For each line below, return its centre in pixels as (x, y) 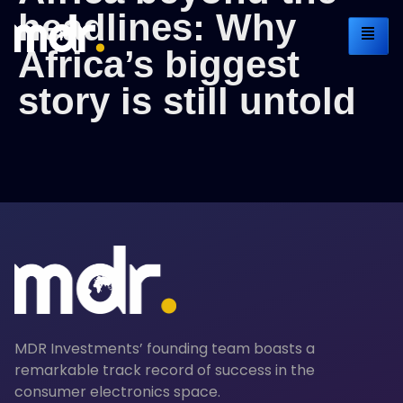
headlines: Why (157, 27)
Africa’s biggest (159, 64)
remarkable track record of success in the (165, 370)
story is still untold (187, 101)
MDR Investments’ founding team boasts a (165, 348)
